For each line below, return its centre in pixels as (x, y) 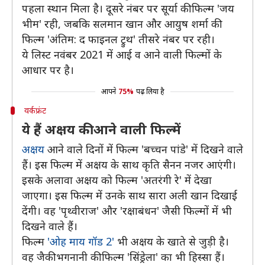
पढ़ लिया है (150, 91)
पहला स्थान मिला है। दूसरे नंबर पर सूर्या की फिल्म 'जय (128, 8)
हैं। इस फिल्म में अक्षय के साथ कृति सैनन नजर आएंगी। (129, 164)
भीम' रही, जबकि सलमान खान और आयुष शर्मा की (121, 24)
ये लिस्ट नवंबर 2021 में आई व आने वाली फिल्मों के (122, 54)
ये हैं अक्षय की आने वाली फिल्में (101, 129)
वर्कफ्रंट (35, 110)
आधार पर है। (48, 70)
